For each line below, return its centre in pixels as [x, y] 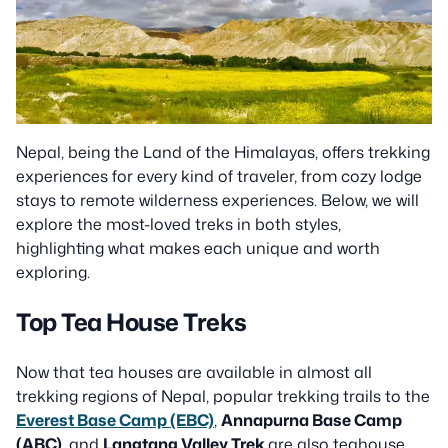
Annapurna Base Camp [311, 420]
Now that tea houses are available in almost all [194, 372]
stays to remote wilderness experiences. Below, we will [217, 200]
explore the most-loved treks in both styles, [178, 224]
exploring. [53, 272]
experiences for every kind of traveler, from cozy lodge [219, 176]
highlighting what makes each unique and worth [198, 248]
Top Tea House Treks [131, 322]
